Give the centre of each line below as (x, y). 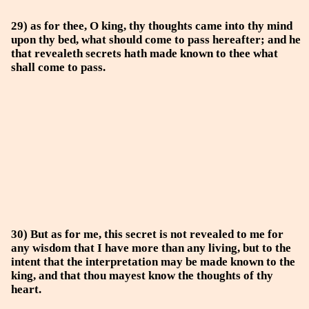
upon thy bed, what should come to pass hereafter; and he (156, 40)
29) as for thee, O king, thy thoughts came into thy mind (152, 26)
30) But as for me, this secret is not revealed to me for (147, 234)
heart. (26, 289)
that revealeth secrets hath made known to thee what (144, 53)
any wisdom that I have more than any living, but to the (151, 248)
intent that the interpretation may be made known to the (153, 262)
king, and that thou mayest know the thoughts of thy (142, 276)
